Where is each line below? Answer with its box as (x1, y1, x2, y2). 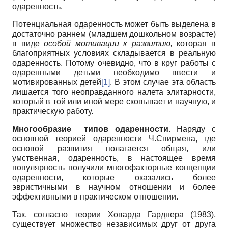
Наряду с (170, 124, 216, 133)
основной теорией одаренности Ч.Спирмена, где (12, 134, 216, 143)
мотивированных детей (12, 77, 101, 87)
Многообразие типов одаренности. (12, 124, 170, 133)
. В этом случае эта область (110, 77, 216, 87)
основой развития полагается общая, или (12, 144, 216, 153)
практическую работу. (12, 106, 93, 116)
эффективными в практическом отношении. (12, 192, 178, 201)
